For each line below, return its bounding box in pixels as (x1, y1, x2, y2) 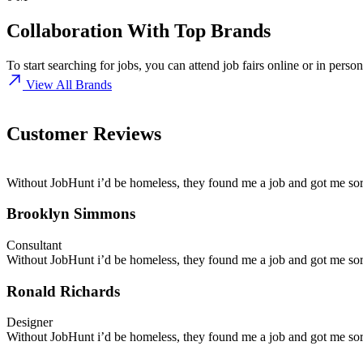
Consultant (6, 237, 62, 252)
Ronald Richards (6, 282, 120, 300)
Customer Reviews (6, 122, 161, 144)
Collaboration (6, 19, 122, 41)
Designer (6, 315, 53, 330)
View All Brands (26, 77, 112, 92)
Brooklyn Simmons (6, 205, 135, 223)
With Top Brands (122, 19, 271, 41)
